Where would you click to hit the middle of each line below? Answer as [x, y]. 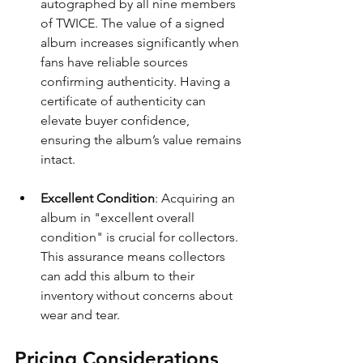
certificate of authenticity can [125, 100]
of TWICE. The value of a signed [134, 23]
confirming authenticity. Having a [137, 81]
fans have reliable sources [116, 62]
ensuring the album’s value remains [143, 139]
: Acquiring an [196, 198]
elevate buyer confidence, [117, 120]
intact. [58, 159]
